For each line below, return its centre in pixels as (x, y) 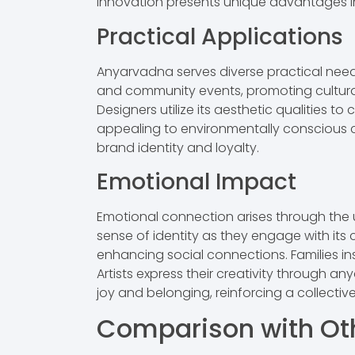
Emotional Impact (197, 181)
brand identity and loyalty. (178, 147)
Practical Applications (220, 36)
